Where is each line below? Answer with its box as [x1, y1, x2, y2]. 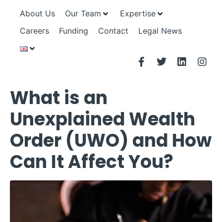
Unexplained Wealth [10, 107, 195, 132]
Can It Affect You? [10, 149, 173, 174]
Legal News [138, 26, 182, 36]
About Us [20, 8, 55, 18]
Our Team [65, 8, 101, 18]
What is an [10, 85, 108, 111]
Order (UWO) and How [10, 128, 212, 153]
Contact [98, 26, 128, 36]
